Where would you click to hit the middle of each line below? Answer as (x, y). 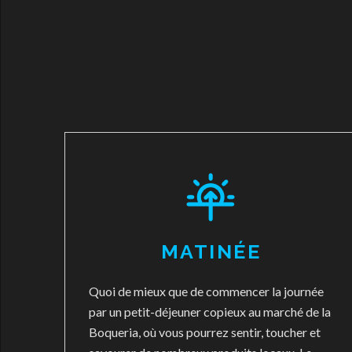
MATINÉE (211, 251)
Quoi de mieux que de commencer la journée (206, 291)
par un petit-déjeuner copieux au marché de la (209, 312)
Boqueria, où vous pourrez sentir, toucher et (204, 332)
